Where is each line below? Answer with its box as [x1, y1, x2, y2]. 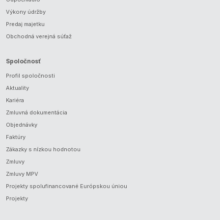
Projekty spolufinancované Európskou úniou [6, 182, 127, 190]
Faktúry [6, 133, 26, 140]
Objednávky [6, 121, 37, 128]
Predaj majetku [6, 20, 45, 27]
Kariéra [6, 96, 24, 104]
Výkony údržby [6, 8, 46, 15]
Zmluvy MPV [6, 170, 38, 177]
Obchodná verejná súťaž [6, 32, 72, 40]
